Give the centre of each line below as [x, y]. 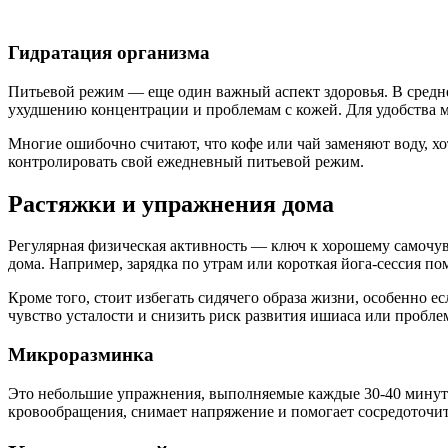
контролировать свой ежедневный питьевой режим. [186, 161]
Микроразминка [81, 355]
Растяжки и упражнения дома [171, 203]
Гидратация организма [109, 52]
